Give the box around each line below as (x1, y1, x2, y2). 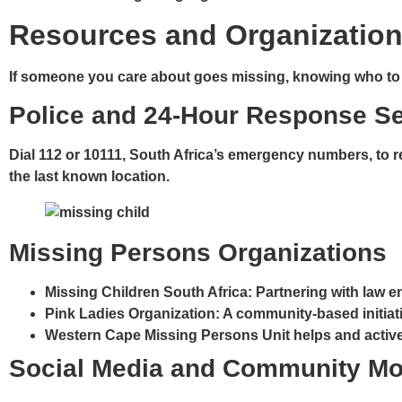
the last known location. (9, 169, 173, 185)
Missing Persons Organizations (9, 239, 394, 267)
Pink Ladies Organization (45, 306, 215, 322)
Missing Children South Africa (45, 284, 248, 301)
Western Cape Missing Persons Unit (45, 328, 290, 344)
